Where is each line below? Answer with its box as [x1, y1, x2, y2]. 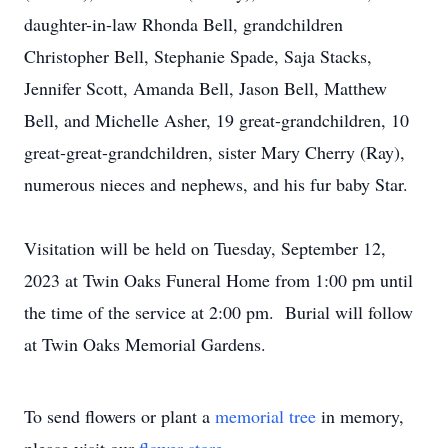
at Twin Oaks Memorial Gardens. [24, 332, 266, 356]
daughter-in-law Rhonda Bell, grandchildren [24, 12, 343, 36]
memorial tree [215, 404, 316, 428]
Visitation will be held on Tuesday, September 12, [24, 236, 386, 260]
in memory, [316, 404, 404, 428]
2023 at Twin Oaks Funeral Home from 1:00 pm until [24, 268, 413, 292]
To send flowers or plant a [24, 404, 215, 428]
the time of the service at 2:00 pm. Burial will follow [24, 300, 413, 324]
